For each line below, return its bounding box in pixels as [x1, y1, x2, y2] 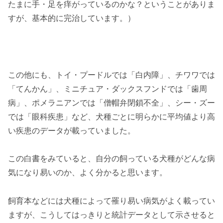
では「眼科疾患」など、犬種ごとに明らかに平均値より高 [8, 112, 215, 121]
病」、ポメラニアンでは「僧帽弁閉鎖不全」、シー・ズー [8, 98, 215, 107]
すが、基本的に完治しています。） [8, 13, 135, 22]
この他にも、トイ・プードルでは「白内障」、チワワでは [8, 70, 215, 79]
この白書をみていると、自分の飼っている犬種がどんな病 [8, 154, 215, 163]
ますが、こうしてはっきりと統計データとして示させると [8, 211, 215, 220]
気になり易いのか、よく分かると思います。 [8, 168, 167, 177]
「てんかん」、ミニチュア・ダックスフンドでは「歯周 [8, 84, 207, 93]
